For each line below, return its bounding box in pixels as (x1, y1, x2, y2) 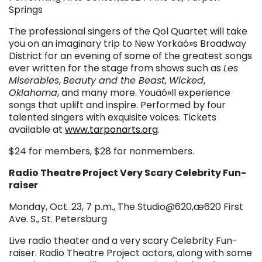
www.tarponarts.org (65, 122, 158, 136)
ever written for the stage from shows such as (9, 61, 223, 75)
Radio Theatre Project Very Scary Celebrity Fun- (9, 166, 246, 180)
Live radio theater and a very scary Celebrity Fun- (9, 233, 237, 247)
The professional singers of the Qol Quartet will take (9, 24, 247, 38)
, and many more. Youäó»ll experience (57, 85, 230, 99)
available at (9, 122, 65, 136)
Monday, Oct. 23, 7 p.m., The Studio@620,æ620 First (9, 199, 243, 213)
